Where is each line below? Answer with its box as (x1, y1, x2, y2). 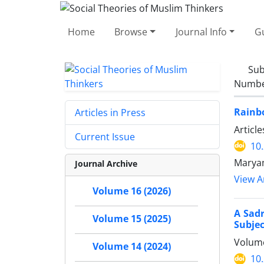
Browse (114, 25, 148, 38)
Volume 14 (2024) (93, 240, 171, 253)
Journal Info (175, 25, 227, 38)
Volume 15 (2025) (93, 212, 171, 225)
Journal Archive (75, 157, 137, 169)
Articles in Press (75, 105, 146, 119)
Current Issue (75, 130, 135, 143)
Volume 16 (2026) (93, 184, 171, 197)
